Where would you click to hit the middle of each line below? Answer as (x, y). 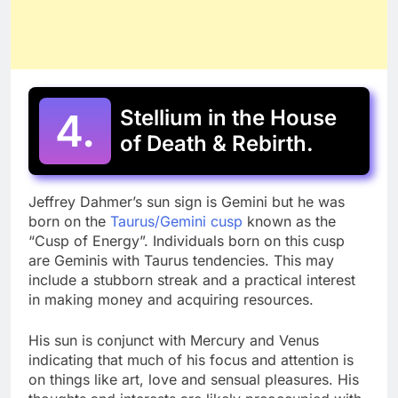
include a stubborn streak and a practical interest (192, 280)
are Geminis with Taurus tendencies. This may (181, 261)
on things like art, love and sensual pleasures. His (194, 380)
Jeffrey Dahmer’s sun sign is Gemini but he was (187, 202)
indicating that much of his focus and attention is (191, 360)
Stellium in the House (228, 118)
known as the (289, 222)
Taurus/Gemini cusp (176, 222)
